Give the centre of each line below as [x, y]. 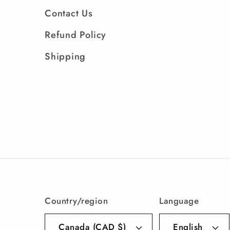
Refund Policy [76, 35]
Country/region [76, 200]
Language [179, 200]
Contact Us [69, 13]
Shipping [65, 56]
